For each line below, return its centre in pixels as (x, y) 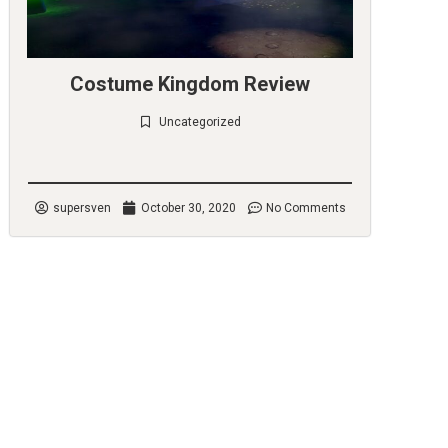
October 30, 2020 (188, 208)
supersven (81, 208)
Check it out (190, 154)
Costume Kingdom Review (190, 84)
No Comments (305, 208)
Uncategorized (200, 122)
